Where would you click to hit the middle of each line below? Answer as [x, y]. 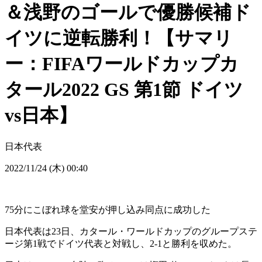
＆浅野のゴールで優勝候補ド [128, 12]
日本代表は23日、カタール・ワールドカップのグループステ [131, 232]
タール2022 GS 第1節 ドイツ [124, 89]
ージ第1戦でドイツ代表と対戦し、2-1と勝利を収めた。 [121, 244]
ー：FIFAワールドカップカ [122, 63]
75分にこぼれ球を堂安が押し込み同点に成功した [108, 210]
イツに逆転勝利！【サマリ [119, 38]
